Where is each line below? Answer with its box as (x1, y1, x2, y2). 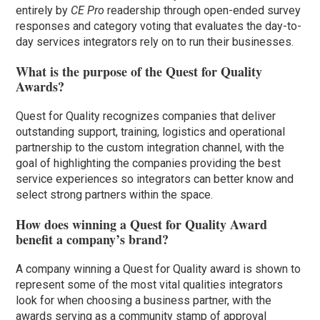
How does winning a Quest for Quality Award (16, 214, 268, 234)
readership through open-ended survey (104, 3, 301, 17)
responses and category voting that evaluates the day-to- (16, 19, 302, 33)
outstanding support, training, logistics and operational (16, 124, 286, 139)
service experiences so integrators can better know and (16, 171, 294, 186)
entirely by (16, 3, 71, 17)
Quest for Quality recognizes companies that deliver (16, 109, 276, 123)
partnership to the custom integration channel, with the (16, 140, 285, 154)
